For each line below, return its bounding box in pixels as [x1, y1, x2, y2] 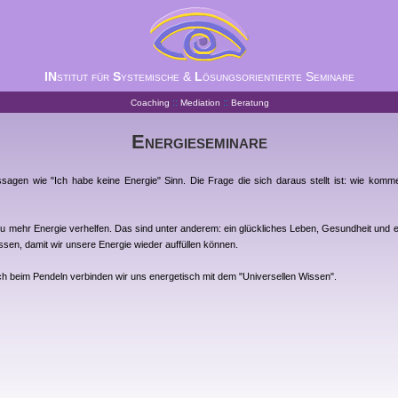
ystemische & [120, 69, 195, 84]
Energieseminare [131, 131, 267, 153]
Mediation [179, 98, 220, 107]
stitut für [56, 69, 113, 84]
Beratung [230, 98, 269, 107]
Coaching [130, 98, 170, 107]
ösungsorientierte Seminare [202, 69, 354, 84]
